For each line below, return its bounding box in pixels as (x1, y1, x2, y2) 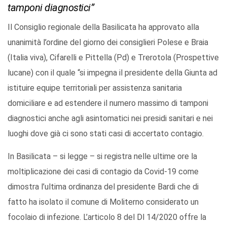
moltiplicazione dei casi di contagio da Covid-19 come (8, 167, 199, 177)
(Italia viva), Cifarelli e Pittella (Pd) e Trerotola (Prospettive (8, 53, 219, 63)
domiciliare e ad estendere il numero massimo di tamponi (8, 98, 208, 108)
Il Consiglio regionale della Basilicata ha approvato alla (8, 22, 199, 32)
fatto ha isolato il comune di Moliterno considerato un (8, 197, 199, 207)
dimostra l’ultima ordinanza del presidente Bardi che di (8, 182, 199, 192)
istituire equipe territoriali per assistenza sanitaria (8, 83, 182, 93)
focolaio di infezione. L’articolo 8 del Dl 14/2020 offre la (8, 212, 206, 222)
